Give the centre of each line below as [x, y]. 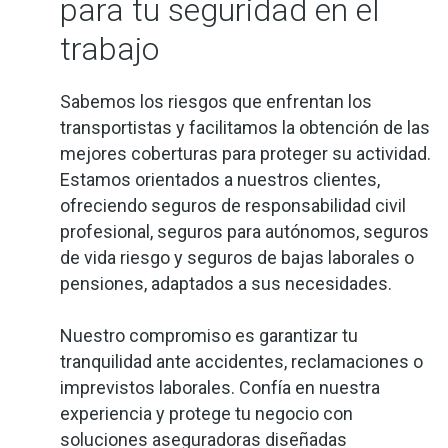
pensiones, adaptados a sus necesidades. [226, 284]
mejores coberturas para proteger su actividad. [245, 154]
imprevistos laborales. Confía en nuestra [220, 388]
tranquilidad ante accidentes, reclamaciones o [241, 362]
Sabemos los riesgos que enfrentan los [216, 102]
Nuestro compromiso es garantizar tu [209, 336]
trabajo [109, 49]
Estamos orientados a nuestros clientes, [220, 180]
